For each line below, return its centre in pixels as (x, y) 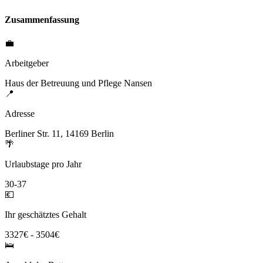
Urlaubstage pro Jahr (43, 164)
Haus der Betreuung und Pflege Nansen (78, 83)
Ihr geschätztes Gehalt (45, 214)
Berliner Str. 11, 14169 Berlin (59, 133)
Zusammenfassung (42, 20)
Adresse (20, 113)
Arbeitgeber (27, 63)
